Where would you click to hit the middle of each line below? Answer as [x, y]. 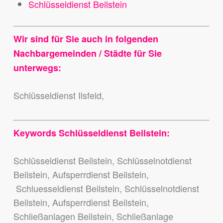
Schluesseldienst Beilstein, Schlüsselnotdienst [106, 188]
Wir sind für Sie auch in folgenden [86, 39]
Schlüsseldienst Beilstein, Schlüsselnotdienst [102, 161]
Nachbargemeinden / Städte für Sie [87, 54]
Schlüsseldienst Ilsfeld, [60, 95]
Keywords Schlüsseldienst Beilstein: [91, 133]
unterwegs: [37, 68]
